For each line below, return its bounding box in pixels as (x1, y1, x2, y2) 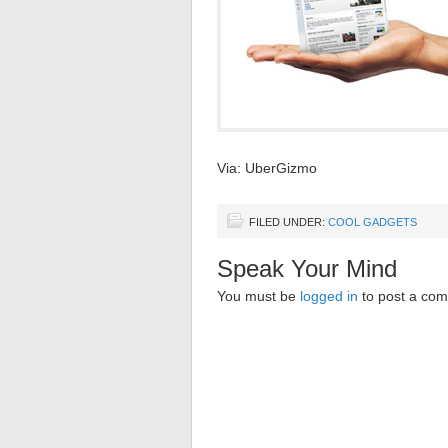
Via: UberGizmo (217, 160, 317, 176)
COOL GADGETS (328, 216, 417, 228)
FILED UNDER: (249, 216, 328, 228)
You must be (217, 288, 300, 304)
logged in (300, 288, 358, 304)
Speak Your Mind (217, 255, 397, 282)
